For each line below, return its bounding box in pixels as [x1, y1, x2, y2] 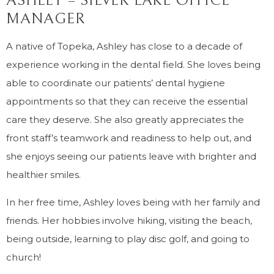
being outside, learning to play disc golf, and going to [6, 233, 250, 245]
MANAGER [6, 10, 86, 28]
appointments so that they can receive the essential [6, 95, 248, 107]
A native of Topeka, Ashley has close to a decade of [6, 40, 242, 52]
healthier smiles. [6, 169, 81, 180]
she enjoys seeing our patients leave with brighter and [6, 150, 256, 162]
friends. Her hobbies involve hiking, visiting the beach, [6, 215, 252, 226]
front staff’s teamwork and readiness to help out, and [6, 132, 251, 144]
